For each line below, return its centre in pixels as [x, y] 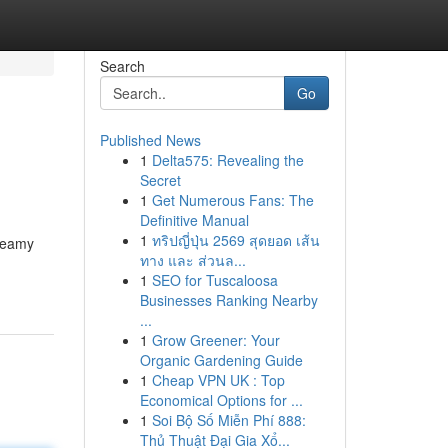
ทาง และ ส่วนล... [192, 260]
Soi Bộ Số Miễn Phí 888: [228, 420]
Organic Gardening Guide [221, 360]
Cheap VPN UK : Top [218, 380]
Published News [150, 140]
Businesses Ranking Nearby [228, 300]
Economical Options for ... [221, 400]
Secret [160, 180]
